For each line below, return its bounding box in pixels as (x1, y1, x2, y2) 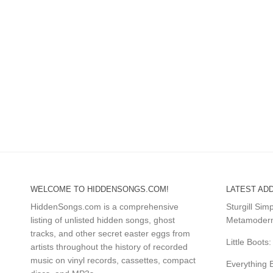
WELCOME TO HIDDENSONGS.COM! (30, 184, 169, 194)
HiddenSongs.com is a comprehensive (30, 201, 179, 211)
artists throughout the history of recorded (30, 241, 188, 252)
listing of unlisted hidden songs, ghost (30, 214, 175, 225)
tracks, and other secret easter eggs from (30, 228, 190, 238)
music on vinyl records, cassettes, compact (30, 255, 196, 265)
